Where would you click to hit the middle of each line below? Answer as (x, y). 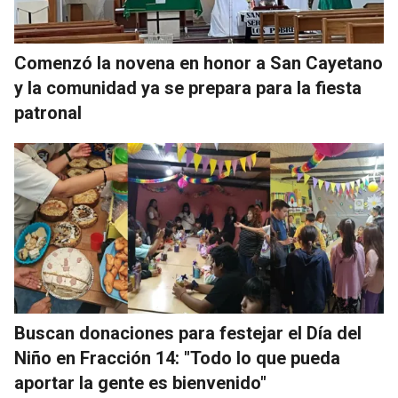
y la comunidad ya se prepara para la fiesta (188, 88)
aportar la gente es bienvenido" (140, 383)
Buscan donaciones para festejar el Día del (188, 334)
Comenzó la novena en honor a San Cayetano (199, 64)
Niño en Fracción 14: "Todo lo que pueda (177, 358)
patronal (48, 113)
